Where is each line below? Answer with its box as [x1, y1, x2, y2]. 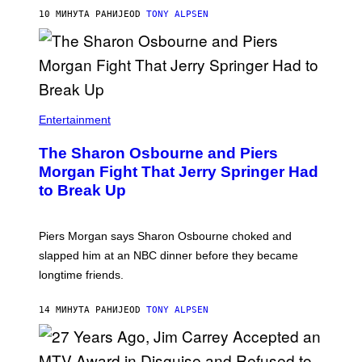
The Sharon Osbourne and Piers [39, 144, 278, 162]
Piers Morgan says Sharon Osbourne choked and [39, 229, 292, 242]
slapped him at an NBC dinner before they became [39, 248, 298, 262]
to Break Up [39, 181, 126, 199]
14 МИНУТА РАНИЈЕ [39, 304, 129, 315]
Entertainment [39, 112, 111, 126]
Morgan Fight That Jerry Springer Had [39, 162, 318, 180]
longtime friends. [39, 267, 124, 281]
